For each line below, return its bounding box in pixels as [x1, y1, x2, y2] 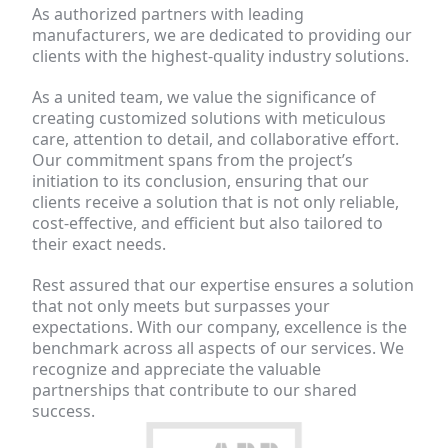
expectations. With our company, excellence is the [32, 315, 408, 338]
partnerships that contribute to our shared [32, 378, 358, 401]
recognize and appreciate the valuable [32, 357, 322, 380]
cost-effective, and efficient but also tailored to [32, 211, 384, 234]
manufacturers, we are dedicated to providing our [32, 23, 413, 46]
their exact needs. [32, 232, 167, 255]
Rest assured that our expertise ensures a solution [32, 273, 415, 296]
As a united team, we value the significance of [32, 85, 377, 108]
